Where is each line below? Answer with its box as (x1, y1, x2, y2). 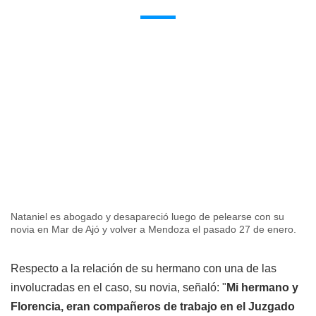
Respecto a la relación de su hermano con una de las (11, 262, 276, 274)
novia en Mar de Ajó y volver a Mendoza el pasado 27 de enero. (11, 223, 296, 235)
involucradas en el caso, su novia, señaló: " (11, 281, 226, 293)
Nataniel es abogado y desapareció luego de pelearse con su (11, 210, 284, 222)
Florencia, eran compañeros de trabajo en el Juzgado (11, 300, 295, 312)
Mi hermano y (226, 281, 298, 293)
